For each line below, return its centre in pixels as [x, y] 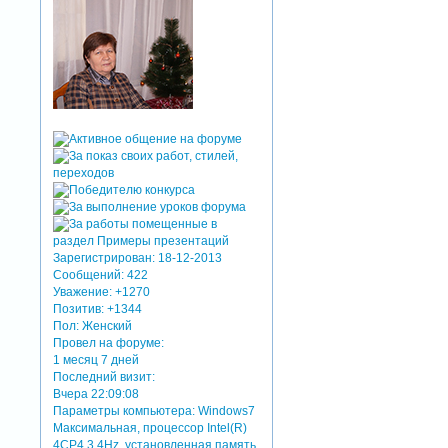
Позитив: [79, 309]
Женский [106, 326]
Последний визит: [104, 377]
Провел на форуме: [109, 343]
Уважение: [83, 292]
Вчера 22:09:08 [96, 394]
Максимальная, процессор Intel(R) [150, 428]
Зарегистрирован [103, 258]
